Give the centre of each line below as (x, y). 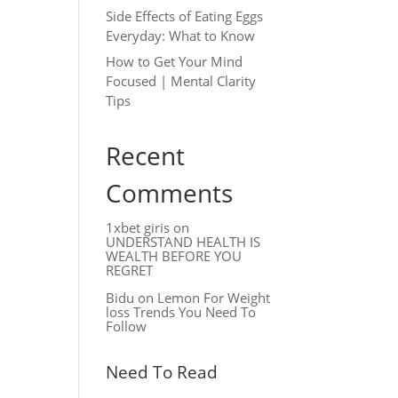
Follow (127, 326)
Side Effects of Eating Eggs (185, 16)
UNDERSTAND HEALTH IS (183, 242)
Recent (146, 155)
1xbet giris (138, 227)
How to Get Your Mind (175, 61)
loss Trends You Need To (181, 312)
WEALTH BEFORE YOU (174, 256)
